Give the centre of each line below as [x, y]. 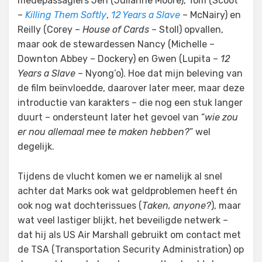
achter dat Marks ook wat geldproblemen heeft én [127, 191]
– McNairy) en [211, 15]
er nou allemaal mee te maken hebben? [104, 132]
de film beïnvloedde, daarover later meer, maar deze [131, 88]
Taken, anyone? [177, 206]
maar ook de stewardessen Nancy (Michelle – [116, 44]
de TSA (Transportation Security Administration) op [131, 249]
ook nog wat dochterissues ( [80, 206]
